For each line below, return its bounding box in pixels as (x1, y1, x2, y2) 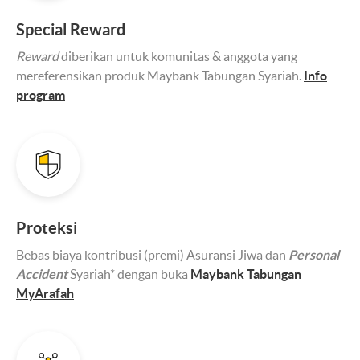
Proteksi (16, 218, 77, 237)
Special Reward (16, 19, 125, 39)
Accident (16, 266, 70, 281)
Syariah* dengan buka (70, 266, 190, 281)
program (16, 87, 65, 102)
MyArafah (16, 285, 74, 301)
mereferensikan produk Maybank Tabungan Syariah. (16, 67, 304, 83)
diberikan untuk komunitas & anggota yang (59, 48, 297, 63)
